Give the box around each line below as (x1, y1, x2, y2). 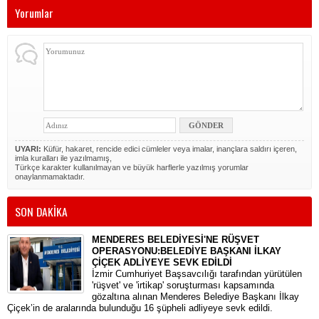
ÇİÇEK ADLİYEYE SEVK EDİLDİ (92, 257, 232, 268)
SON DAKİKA (15, 203, 68, 220)
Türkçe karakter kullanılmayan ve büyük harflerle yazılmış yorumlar (15, 163, 249, 172)
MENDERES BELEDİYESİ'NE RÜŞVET (92, 234, 259, 245)
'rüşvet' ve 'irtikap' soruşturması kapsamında (92, 280, 274, 291)
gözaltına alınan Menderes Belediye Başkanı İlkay (92, 291, 299, 302)
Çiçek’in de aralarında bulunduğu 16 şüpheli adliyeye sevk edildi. (7, 303, 273, 313)
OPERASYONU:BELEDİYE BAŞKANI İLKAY (92, 246, 281, 256)
